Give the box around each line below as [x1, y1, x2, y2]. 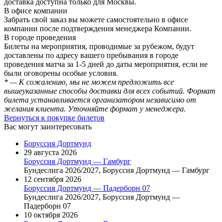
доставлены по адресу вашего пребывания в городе [4, 51, 178, 60]
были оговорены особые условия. [4, 69, 118, 78]
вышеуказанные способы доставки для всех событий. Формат [4, 87, 216, 96]
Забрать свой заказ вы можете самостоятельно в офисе [4, 15, 188, 24]
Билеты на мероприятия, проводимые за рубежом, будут [4, 42, 194, 51]
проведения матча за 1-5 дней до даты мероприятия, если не [4, 60, 208, 69]
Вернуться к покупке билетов [4, 113, 105, 122]
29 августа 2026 [24, 148, 77, 157]
